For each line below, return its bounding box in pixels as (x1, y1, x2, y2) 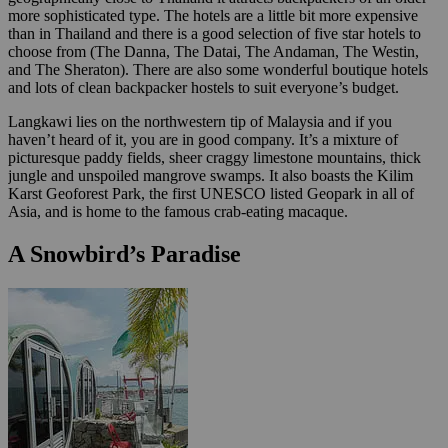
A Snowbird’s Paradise (8, 240, 241, 267)
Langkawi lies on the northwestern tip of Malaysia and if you (8, 112, 392, 130)
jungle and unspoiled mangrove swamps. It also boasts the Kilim (8, 166, 413, 184)
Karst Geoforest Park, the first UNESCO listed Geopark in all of (8, 184, 414, 202)
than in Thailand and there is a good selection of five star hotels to (8, 24, 421, 42)
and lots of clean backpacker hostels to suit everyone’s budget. (8, 78, 399, 96)
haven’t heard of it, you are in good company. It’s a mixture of (8, 130, 398, 148)
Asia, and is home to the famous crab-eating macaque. (8, 202, 348, 220)
